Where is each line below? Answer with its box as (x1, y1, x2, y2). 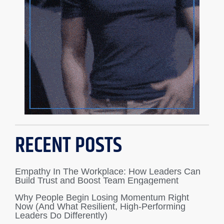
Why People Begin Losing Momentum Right (15, 192, 189, 203)
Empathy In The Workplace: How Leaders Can (15, 166, 200, 177)
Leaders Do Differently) (15, 210, 107, 221)
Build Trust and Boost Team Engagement (15, 175, 178, 186)
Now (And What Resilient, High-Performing (15, 201, 185, 212)
